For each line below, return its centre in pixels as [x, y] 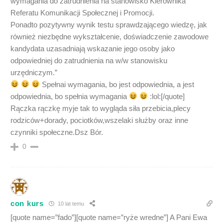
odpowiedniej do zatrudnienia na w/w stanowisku [89, 60]
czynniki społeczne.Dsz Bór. [57, 132]
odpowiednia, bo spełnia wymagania [70, 96]
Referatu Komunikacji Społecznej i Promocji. [82, 12]
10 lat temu [70, 204]
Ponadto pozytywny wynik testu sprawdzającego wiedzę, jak [109, 24]
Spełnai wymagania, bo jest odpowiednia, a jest [117, 84]
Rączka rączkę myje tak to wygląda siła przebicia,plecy [101, 108]
